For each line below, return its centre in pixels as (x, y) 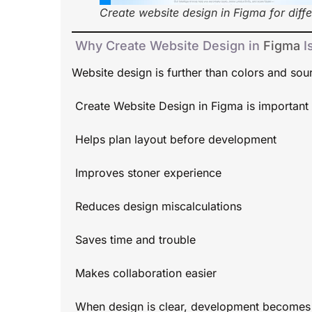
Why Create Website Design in (167, 46)
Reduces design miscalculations (157, 206)
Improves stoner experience (147, 173)
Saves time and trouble (134, 240)
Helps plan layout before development (174, 140)
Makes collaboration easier (144, 273)
